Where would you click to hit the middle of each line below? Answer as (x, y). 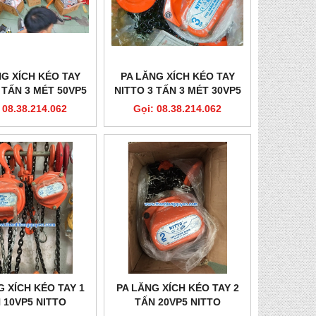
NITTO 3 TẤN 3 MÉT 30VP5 (177, 91)
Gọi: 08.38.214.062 (178, 109)
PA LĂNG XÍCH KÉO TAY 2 (177, 287)
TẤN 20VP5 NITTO (177, 302)
